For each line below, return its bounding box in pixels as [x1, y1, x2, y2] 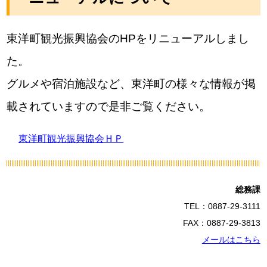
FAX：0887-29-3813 [182, 218, 260, 228]
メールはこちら [201, 235, 260, 244]
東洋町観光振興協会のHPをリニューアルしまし [7, 32, 250, 45]
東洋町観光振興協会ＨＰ [18, 133, 124, 144]
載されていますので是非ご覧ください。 [7, 100, 211, 113]
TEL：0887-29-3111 [184, 201, 260, 211]
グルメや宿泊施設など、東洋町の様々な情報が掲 [7, 77, 256, 90]
